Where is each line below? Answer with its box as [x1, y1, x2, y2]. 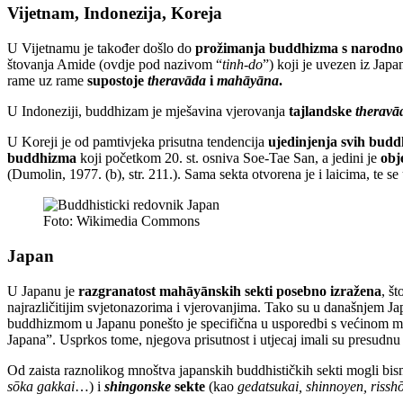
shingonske [104, 378, 171, 394]
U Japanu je [7, 282, 78, 299]
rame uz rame [7, 73, 87, 89]
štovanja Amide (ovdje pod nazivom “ [7, 57, 222, 73]
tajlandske [289, 103, 355, 120]
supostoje [87, 73, 148, 89]
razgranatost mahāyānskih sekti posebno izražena [78, 282, 381, 299]
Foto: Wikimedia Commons [43, 213, 200, 229]
